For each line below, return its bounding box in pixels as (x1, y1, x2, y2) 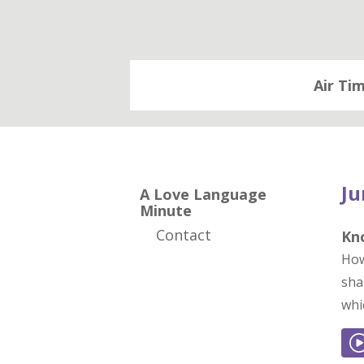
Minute (140, 201, 192, 220)
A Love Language (140, 184, 266, 204)
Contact (156, 225, 211, 245)
